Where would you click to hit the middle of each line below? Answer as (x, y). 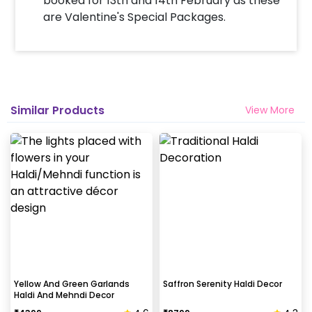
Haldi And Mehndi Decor (64, 295)
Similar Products (57, 110)
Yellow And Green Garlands (72, 284)
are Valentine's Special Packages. (135, 17)
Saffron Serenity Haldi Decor (223, 284)
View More (270, 110)
